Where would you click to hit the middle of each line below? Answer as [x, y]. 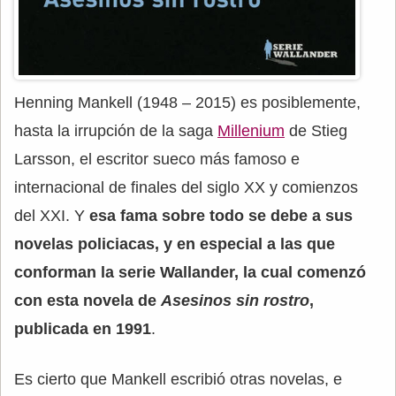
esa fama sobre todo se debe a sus [221, 215]
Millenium [251, 130]
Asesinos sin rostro [235, 300]
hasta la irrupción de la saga [116, 130]
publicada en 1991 [83, 328]
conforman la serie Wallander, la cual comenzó [190, 272]
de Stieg [316, 130]
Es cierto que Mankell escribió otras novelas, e [178, 379]
